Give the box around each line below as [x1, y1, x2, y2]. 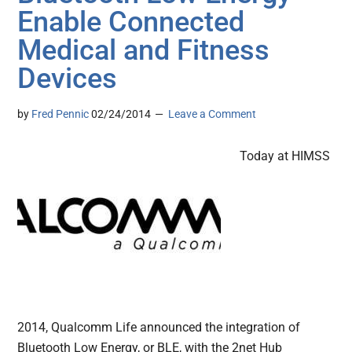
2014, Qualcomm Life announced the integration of [17, 320, 301, 335]
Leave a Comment [168, 108, 257, 121]
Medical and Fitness [17, 34, 270, 68]
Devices [17, 62, 118, 96]
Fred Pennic [31, 108, 90, 121]
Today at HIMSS [240, 148, 331, 164]
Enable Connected [17, 5, 245, 39]
